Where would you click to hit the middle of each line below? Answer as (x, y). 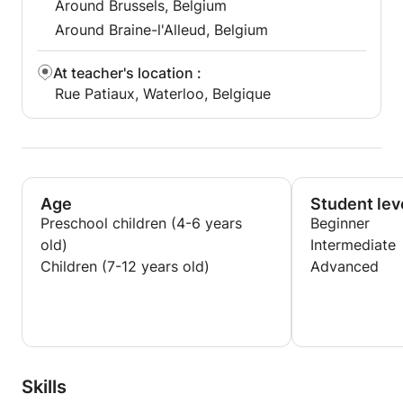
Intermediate (353, 245)
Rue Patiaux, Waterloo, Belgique (163, 94)
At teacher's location (123, 73)
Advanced (345, 266)
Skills (44, 387)
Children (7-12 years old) (125, 266)
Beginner (340, 223)
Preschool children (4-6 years (141, 223)
